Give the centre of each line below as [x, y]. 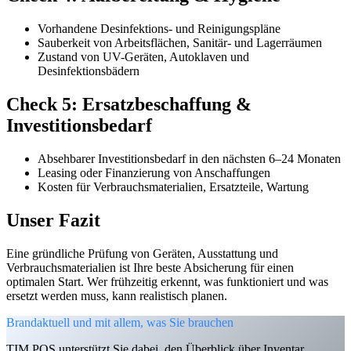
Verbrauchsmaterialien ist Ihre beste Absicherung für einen [150, 267]
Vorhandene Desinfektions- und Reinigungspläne [159, 29]
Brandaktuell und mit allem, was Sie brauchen [120, 322]
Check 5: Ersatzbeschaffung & [129, 105]
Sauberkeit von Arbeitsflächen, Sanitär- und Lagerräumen [180, 43]
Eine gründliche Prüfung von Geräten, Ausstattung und [142, 253]
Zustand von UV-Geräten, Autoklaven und [143, 57]
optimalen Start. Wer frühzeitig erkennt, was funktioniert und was [167, 281]
